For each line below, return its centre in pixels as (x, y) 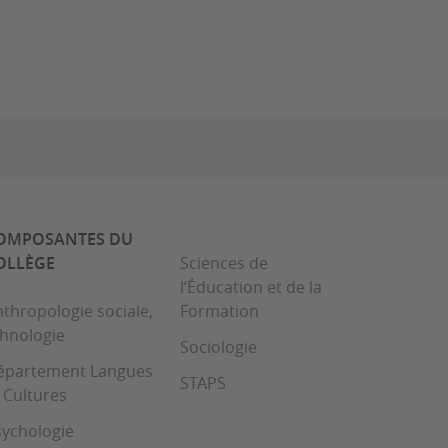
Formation (219, 311)
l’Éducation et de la (251, 287)
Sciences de (224, 263)
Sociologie (218, 347)
